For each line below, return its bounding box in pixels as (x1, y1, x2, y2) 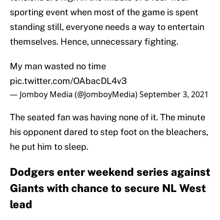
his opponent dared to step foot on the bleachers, (10, 127, 208, 137)
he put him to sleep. (10, 141, 88, 152)
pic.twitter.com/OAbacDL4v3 (10, 76, 127, 86)
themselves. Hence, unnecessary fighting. (10, 36, 178, 47)
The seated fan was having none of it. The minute (10, 112, 205, 123)
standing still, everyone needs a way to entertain (10, 22, 204, 32)
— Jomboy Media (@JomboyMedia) (10, 89, 139, 100)
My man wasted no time (10, 61, 106, 72)
